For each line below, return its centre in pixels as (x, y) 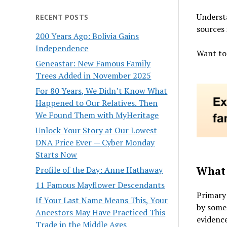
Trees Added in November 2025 (93, 75)
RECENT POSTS (62, 17)
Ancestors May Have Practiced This (101, 212)
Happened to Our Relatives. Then (97, 103)
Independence (62, 48)
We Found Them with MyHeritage (97, 115)
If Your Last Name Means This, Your (102, 200)
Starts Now (56, 154)
